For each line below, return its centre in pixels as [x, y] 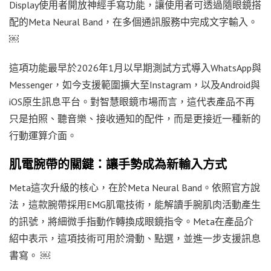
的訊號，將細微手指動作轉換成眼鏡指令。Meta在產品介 [131, 221]
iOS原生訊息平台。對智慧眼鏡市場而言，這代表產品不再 [132, 101]
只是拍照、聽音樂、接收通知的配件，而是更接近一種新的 [135, 118]
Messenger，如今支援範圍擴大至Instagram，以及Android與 [135, 84]
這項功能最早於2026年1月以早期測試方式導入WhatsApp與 [135, 67]
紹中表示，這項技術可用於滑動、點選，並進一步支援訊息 [135, 238]
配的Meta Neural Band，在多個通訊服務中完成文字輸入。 [133, 21]
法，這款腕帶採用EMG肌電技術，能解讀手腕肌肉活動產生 [135, 204]
